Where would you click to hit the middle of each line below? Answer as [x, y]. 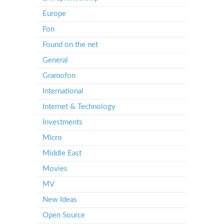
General [55, 60]
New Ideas [60, 200]
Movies [55, 169]
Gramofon [59, 76]
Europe [54, 14]
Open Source [64, 215]
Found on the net [70, 45]
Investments [62, 122]
